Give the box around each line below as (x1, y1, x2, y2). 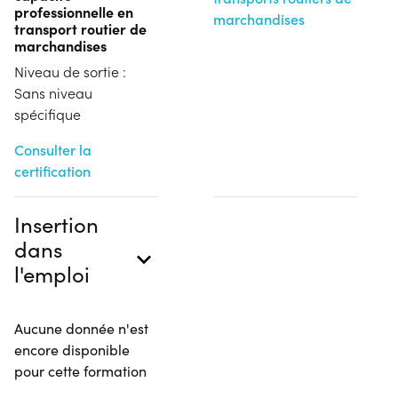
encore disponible (14, 339, 130, 359)
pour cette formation (14, 361, 147, 380)
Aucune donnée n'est (14, 318, 148, 338)
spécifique (14, 104, 81, 123)
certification (14, 161, 91, 180)
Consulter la (14, 139, 92, 159)
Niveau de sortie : (14, 61, 126, 81)
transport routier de (14, 18, 147, 38)
